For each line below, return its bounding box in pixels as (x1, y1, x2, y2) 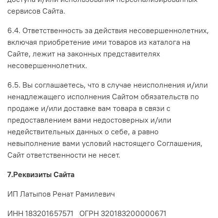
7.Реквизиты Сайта (7, 169, 74, 179)
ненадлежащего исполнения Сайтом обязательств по (7, 91, 199, 101)
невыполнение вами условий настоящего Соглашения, (7, 138, 202, 148)
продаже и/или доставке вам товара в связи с (7, 103, 170, 113)
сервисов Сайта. (7, 5, 65, 16)
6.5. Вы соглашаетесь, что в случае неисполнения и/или (7, 79, 208, 90)
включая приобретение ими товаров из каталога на (7, 36, 190, 47)
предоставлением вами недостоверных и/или (7, 114, 171, 125)
